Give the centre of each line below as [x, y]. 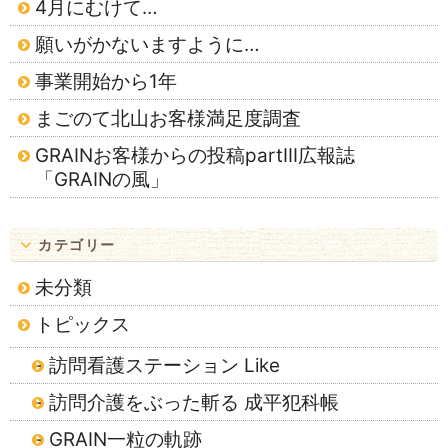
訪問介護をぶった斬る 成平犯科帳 [194, 403]
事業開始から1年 [106, 82]
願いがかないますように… [147, 45]
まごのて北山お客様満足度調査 [168, 119]
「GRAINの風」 [102, 180]
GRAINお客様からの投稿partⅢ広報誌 [195, 156]
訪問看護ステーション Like [164, 366]
